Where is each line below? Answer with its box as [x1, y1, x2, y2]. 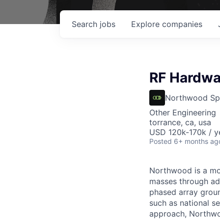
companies [162, 19, 202, 29]
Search [72, 19, 100, 29]
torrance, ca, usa [149, 117, 211, 127]
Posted [149, 137, 172, 145]
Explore [131, 19, 162, 29]
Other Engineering [149, 108, 216, 117]
